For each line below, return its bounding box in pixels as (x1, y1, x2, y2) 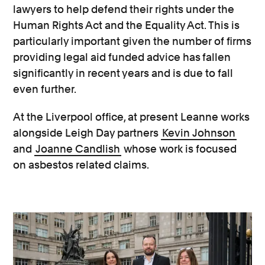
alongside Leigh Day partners (13, 127, 161, 140)
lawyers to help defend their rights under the (13, 3, 235, 16)
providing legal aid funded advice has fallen (13, 51, 231, 64)
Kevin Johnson (162, 127, 236, 140)
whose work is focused (121, 143, 237, 156)
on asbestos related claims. (13, 159, 150, 172)
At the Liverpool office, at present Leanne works (13, 111, 250, 124)
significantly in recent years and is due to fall (13, 67, 234, 80)
